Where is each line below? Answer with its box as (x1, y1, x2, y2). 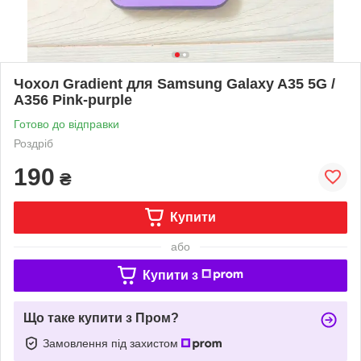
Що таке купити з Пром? (23, 310, 179, 325)
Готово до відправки (14, 117, 119, 131)
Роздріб (14, 136, 53, 150)
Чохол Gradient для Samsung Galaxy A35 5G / (14, 75, 335, 92)
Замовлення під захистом (43, 336, 181, 350)
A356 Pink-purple (14, 91, 132, 108)
